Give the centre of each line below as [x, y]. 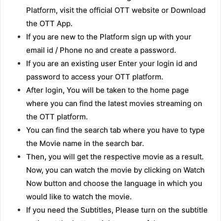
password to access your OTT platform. [94, 77]
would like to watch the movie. [79, 197]
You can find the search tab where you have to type [115, 130]
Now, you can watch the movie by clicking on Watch [115, 170]
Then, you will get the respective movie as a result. [115, 157]
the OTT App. [49, 24]
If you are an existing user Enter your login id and [111, 64]
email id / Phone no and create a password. [101, 50]
